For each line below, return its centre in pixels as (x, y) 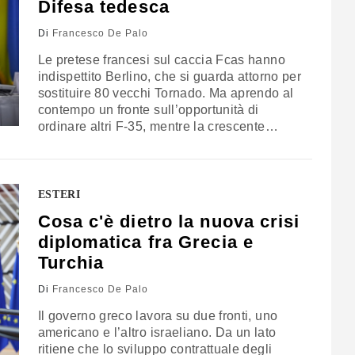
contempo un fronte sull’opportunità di (148, 110)
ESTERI (59, 195)
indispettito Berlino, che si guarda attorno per (169, 77)
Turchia (71, 263)
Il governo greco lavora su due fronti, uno (158, 316)
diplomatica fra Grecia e (145, 242)
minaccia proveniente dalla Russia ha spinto (168, 143)
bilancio (61, 177)
